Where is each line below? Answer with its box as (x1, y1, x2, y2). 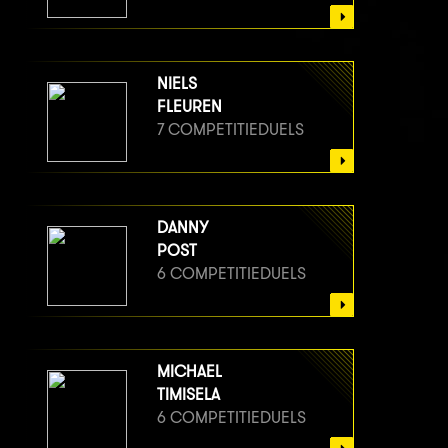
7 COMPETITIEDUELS (157, 119, 304, 139)
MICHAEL (157, 361, 222, 381)
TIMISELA (157, 384, 220, 404)
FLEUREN (157, 96, 222, 116)
